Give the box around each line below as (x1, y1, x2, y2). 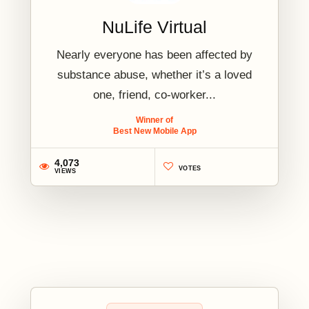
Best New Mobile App (112, 126, 197, 136)
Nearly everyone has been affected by (57, 48, 252, 61)
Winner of (136, 114, 173, 125)
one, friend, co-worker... (93, 88, 216, 101)
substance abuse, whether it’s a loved (57, 68, 252, 81)
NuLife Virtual (102, 17, 207, 37)
